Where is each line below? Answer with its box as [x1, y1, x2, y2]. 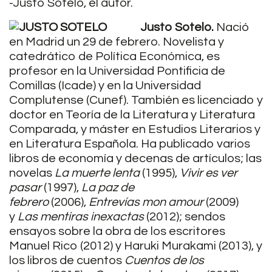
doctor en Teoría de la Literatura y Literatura [9, 109, 255, 121]
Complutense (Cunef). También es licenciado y [9, 94, 263, 106]
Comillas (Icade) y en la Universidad [9, 80, 201, 92]
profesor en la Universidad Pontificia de [9, 65, 225, 77]
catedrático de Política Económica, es [9, 50, 220, 63]
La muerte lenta [55, 167, 140, 179]
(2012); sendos [144, 211, 225, 223]
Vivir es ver [180, 167, 237, 179]
